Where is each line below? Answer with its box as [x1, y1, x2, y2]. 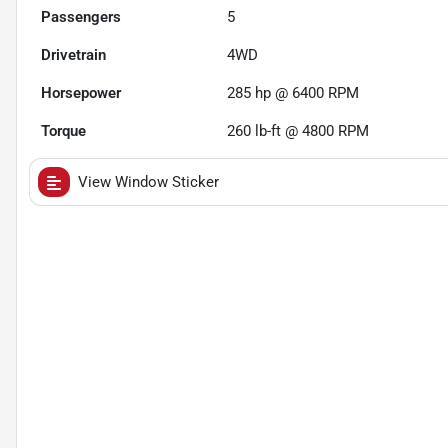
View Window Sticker [78, 173, 219, 192]
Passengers [41, 8, 121, 27]
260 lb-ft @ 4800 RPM [227, 122, 370, 141]
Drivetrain [41, 46, 106, 65]
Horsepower [41, 84, 121, 103]
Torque [41, 122, 86, 141]
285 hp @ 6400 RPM [227, 84, 360, 103]
